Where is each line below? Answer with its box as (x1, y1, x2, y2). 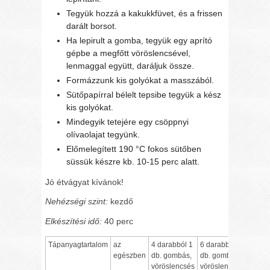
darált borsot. (66, 20, 118, 31)
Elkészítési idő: (45, 216, 102, 227)
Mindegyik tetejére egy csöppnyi (66, 116, 189, 127)
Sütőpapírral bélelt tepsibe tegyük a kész (66, 89, 222, 99)
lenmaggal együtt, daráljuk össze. (66, 60, 195, 71)
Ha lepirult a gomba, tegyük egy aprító (66, 35, 213, 45)
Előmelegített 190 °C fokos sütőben (66, 143, 202, 154)
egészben (113, 251, 146, 260)
